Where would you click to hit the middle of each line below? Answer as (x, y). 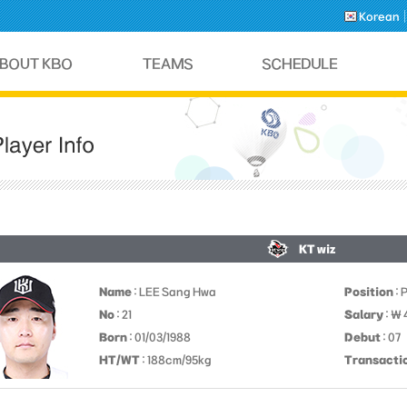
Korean (379, 16)
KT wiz (317, 249)
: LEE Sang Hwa (174, 292)
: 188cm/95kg (176, 360)
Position (369, 292)
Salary (364, 314)
